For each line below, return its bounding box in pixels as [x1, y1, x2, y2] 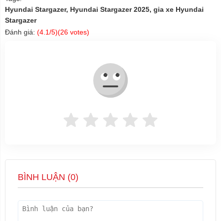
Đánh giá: [5, 28, 37, 37]
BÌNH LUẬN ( [18, 172, 71, 183]
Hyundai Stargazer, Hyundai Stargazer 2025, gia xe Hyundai [5, 5, 204, 14]
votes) [68, 28, 89, 37]
